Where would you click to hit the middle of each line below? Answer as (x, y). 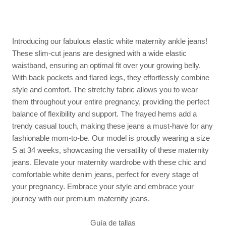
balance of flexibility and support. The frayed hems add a (104, 114)
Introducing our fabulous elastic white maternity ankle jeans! (110, 41)
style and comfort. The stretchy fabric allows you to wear (105, 90)
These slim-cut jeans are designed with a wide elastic (99, 53)
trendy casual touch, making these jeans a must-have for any (112, 126)
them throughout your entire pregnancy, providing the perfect (111, 102)
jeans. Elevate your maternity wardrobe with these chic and (109, 162)
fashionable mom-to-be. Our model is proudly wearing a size (111, 138)
